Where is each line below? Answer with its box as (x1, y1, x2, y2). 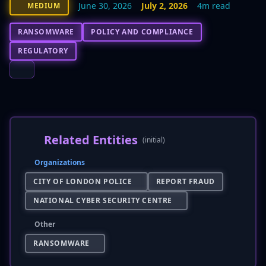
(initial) (142, 135, 165, 145)
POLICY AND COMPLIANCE (91, 27, 194, 37)
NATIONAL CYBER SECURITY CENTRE (33, 195, 172, 205)
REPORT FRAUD (156, 176, 215, 186)
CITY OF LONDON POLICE (33, 176, 132, 186)
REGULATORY (18, 46, 68, 56)
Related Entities (44, 132, 138, 148)
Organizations (34, 157, 85, 167)
